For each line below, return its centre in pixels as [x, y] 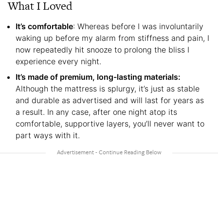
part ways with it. [48, 136]
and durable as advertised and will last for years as [110, 100]
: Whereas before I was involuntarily [138, 27]
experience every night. [60, 62]
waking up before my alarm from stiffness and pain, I [112, 38]
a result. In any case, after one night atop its [96, 112]
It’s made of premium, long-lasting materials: [98, 77]
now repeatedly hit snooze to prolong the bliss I [102, 50]
